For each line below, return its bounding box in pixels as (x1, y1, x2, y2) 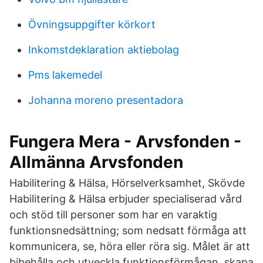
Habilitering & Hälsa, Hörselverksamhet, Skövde (9, 177, 245, 189)
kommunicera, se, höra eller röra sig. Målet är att (9, 240, 250, 252)
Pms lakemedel (28, 69, 102, 81)
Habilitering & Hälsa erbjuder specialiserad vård (9, 193, 242, 205)
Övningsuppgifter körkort (28, 18, 156, 31)
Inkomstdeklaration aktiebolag (28, 43, 179, 56)
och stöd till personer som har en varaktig (9, 208, 217, 221)
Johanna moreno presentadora (28, 94, 183, 106)
